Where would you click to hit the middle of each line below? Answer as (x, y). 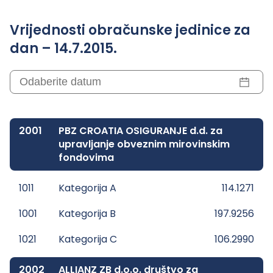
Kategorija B (87, 214)
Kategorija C (88, 239)
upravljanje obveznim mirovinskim (144, 144)
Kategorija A (87, 188)
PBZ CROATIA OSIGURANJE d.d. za (140, 131)
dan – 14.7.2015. (63, 48)
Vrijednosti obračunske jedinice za (130, 30)
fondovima (86, 158)
